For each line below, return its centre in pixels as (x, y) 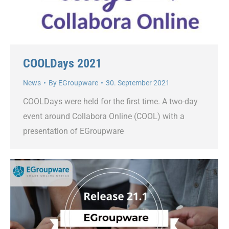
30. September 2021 (138, 83)
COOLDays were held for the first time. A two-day (110, 101)
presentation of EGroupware (73, 131)
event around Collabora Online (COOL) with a (104, 116)
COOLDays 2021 (62, 63)
